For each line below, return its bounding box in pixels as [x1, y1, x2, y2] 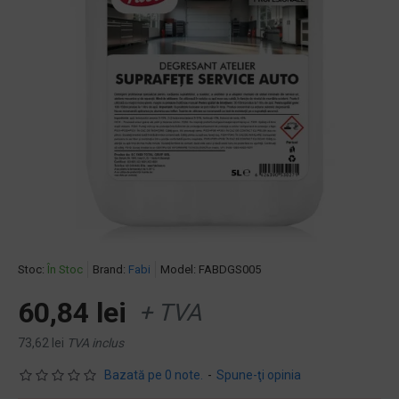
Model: [160, 263, 196, 276]
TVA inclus [67, 336, 124, 350]
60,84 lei [18, 296, 126, 330]
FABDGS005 [199, 263, 261, 276]
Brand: [93, 263, 126, 276]
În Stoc [47, 263, 83, 276]
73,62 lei [18, 336, 64, 350]
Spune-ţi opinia [216, 368, 301, 382]
